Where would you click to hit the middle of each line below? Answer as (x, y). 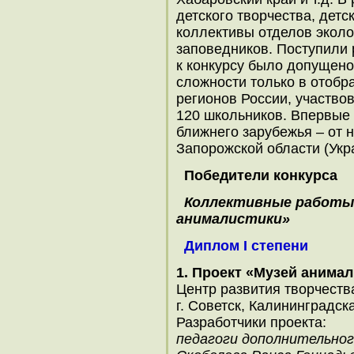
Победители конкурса (261, 175)
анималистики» (233, 219)
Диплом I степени (246, 246)
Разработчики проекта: (251, 322)
